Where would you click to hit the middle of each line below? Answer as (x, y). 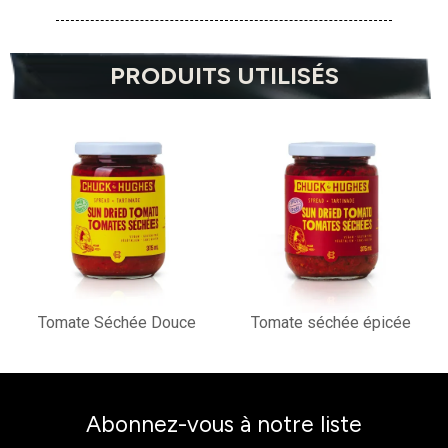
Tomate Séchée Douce (117, 323)
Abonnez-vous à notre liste (224, 425)
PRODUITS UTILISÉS (224, 76)
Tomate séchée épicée (331, 323)
